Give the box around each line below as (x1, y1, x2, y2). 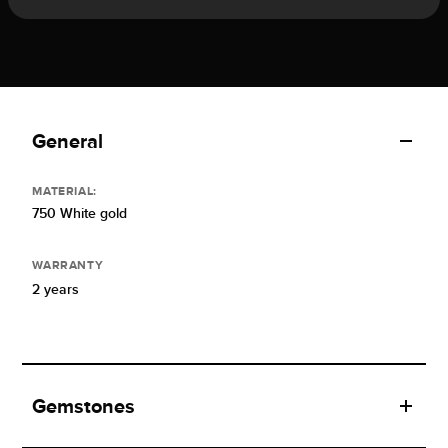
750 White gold (32, 205, 128, 222)
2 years (32, 281, 80, 298)
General (32, 130, 104, 153)
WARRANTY (32, 258, 104, 273)
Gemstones (32, 395, 136, 418)
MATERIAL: (32, 184, 97, 199)
